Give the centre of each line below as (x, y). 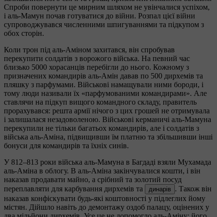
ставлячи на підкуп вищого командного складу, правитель (100, 102)
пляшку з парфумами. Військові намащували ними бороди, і (104, 85)
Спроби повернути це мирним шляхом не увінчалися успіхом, (107, 7)
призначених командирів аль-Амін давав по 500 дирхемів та (103, 76)
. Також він (193, 189)
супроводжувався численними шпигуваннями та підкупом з (104, 25)
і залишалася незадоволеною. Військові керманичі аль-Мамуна (108, 120)
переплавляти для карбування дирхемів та (74, 189)
